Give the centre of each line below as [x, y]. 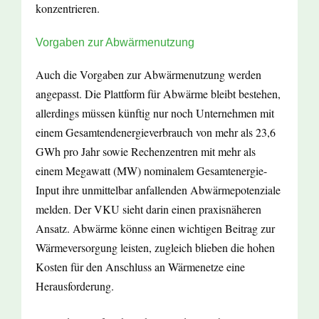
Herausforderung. [75, 286]
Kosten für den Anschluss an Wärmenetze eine [140, 267]
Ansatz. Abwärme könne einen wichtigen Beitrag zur [155, 229]
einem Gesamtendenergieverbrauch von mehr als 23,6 [156, 132]
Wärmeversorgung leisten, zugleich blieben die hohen [155, 248]
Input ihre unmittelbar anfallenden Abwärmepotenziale [158, 190]
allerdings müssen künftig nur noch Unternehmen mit [155, 113]
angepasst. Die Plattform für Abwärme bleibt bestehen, [158, 94]
